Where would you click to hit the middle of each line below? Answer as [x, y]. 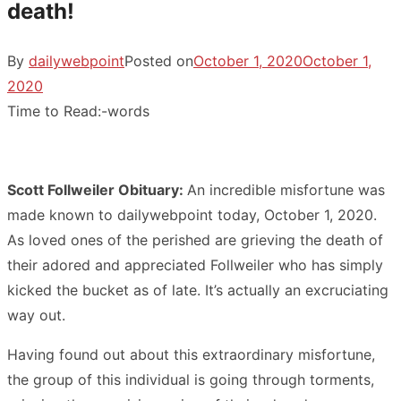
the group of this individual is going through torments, [191, 379]
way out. [36, 315]
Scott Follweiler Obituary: [97, 189]
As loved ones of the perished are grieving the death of [195, 239]
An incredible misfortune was [286, 189]
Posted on [159, 60]
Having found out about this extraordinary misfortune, [191, 354]
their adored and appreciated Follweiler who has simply [195, 264]
